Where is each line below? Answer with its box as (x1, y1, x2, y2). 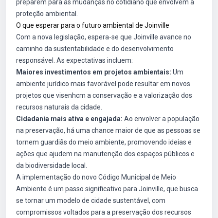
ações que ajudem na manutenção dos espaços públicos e (16, 150, 195, 158)
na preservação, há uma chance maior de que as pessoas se (16, 127, 200, 134)
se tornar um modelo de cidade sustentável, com (16, 197, 165, 204)
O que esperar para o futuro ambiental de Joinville (16, 21, 169, 29)
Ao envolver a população (123, 115, 200, 123)
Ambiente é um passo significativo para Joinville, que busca (16, 185, 198, 193)
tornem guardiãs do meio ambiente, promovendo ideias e (16, 138, 192, 146)
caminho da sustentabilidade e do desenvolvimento (16, 45, 174, 53)
